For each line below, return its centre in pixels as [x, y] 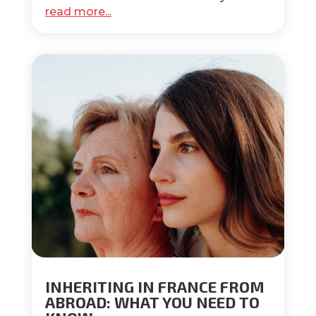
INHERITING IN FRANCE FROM [154, 286]
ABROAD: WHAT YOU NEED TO [152, 302]
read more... [78, 12]
